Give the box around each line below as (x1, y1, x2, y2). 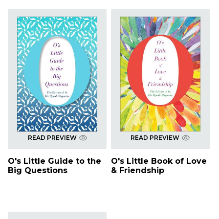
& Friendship (110, 166, 164, 175)
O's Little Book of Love (110, 156, 207, 166)
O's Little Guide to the (8, 156, 101, 166)
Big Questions (8, 166, 67, 175)
